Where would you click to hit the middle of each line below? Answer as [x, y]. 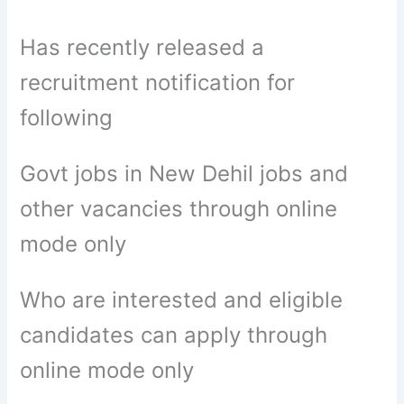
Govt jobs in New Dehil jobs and [184, 173]
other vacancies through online [179, 208]
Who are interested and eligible [182, 300]
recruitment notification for [158, 82]
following [70, 117]
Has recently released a [142, 47]
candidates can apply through [174, 335]
